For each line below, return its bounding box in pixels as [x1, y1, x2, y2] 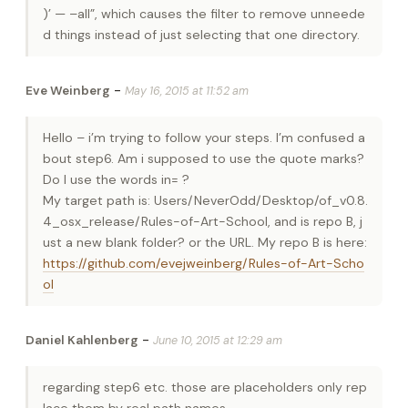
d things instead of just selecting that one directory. [43, 25, 360, 43]
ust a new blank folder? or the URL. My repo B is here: [43, 233, 367, 250]
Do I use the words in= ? [43, 170, 189, 188]
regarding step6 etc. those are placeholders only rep [43, 378, 367, 395]
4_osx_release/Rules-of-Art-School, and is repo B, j [43, 212, 362, 229]
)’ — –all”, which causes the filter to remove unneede [43, 5, 365, 22]
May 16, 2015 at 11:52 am [125, 83, 249, 98]
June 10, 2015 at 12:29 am [153, 332, 282, 348]
